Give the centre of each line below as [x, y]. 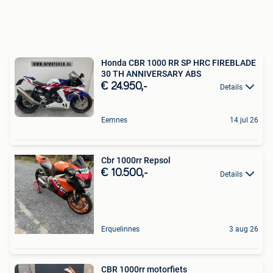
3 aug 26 [244, 229]
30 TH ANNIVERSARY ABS [151, 74]
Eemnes [114, 120]
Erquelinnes [120, 229]
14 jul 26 [244, 120]
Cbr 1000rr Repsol [136, 161]
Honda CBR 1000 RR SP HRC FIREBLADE [179, 63]
